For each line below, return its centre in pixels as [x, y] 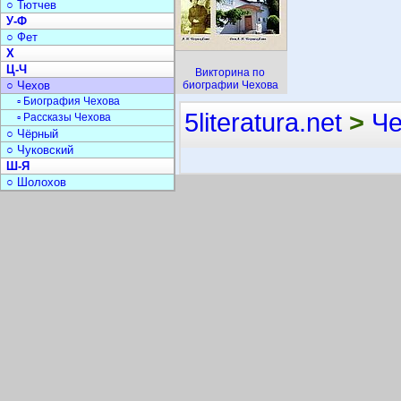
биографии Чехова [230, 85]
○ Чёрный [32, 134]
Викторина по [230, 73]
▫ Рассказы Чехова [64, 117]
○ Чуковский [40, 150]
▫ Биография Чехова [68, 101]
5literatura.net [263, 122]
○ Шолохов [36, 182]
